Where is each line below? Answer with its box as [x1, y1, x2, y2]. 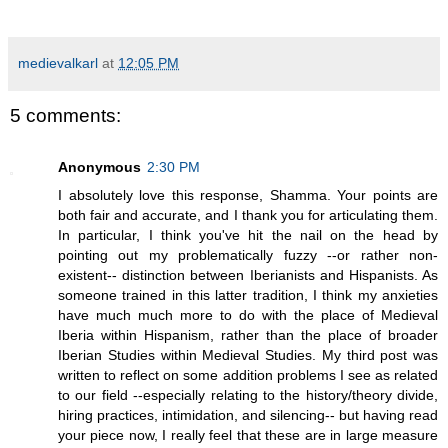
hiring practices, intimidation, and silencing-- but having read [58, 407, 438, 424]
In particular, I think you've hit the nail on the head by [58, 227, 438, 244]
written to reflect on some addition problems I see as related [58, 367, 438, 384]
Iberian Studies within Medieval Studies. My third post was [58, 347, 438, 364]
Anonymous [58, 159, 141, 176]
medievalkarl [18, 54, 98, 71]
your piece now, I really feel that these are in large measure [58, 427, 438, 444]
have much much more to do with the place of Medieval [58, 307, 438, 324]
